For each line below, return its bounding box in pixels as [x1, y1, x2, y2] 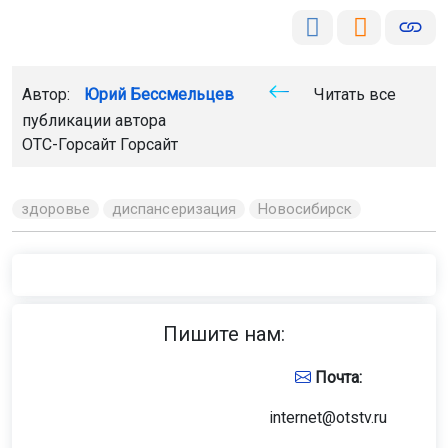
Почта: [310, 367, 362, 387]
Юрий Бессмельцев [84, 84, 234, 104]
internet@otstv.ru [269, 407, 387, 427]
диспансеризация [111, 199, 237, 218]
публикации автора [22, 110, 166, 130]
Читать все [310, 84, 396, 104]
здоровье [21, 199, 90, 218]
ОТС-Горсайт [22, 134, 120, 154]
